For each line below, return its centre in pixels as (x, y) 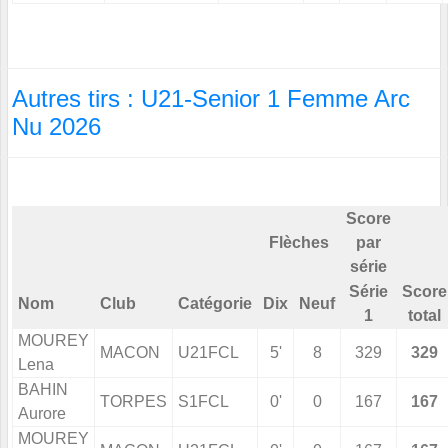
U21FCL (208, 353)
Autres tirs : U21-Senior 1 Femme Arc (211, 99)
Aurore (42, 414)
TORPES (133, 402)
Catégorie (215, 304)
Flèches (299, 243)
